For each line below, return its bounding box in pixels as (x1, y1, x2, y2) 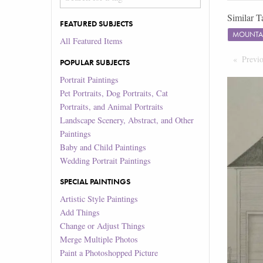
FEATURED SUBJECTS (60, 18, 133, 29)
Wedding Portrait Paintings (60, 154, 151, 166)
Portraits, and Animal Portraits (60, 100, 164, 112)
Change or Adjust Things (60, 220, 146, 232)
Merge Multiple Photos (60, 234, 139, 245)
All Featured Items (60, 35, 123, 47)
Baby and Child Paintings (60, 141, 147, 153)
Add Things (60, 207, 100, 218)
